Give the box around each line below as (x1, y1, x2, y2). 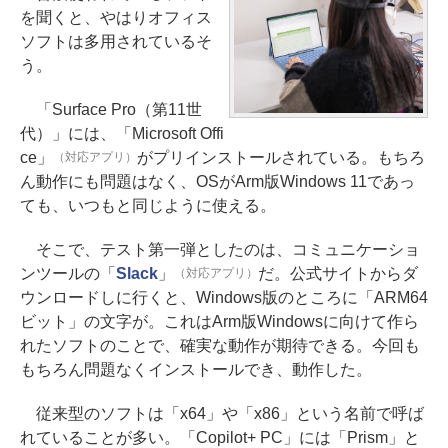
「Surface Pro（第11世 (20, 101, 202, 119)
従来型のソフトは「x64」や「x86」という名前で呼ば (20, 405, 424, 423)
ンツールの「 (20, 265, 116, 283)
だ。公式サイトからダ (257, 265, 418, 283)
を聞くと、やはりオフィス (20, 9, 212, 27)
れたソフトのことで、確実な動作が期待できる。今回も (20, 337, 420, 355)
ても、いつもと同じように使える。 (20, 197, 276, 215)
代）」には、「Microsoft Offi (20, 125, 224, 143)
